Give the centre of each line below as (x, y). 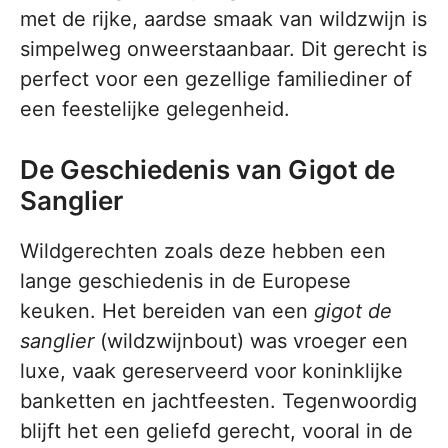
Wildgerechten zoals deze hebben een (203, 251)
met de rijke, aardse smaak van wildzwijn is (223, 19)
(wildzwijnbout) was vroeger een (251, 341)
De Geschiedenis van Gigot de (207, 169)
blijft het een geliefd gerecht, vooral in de (216, 431)
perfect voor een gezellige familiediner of (216, 79)
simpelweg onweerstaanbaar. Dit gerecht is (223, 49)
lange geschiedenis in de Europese (185, 281)
